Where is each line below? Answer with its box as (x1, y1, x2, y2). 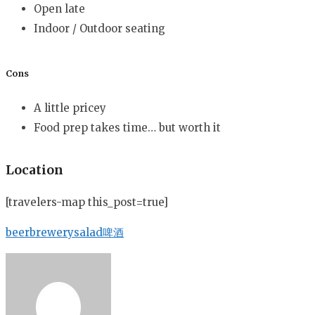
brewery (30, 225, 74, 239)
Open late (34, 2, 85, 16)
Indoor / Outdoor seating (34, 22, 165, 36)
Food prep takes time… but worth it (34, 120, 221, 134)
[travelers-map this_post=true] (6, 195, 168, 209)
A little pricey (34, 101, 106, 115)
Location (6, 162, 63, 179)
